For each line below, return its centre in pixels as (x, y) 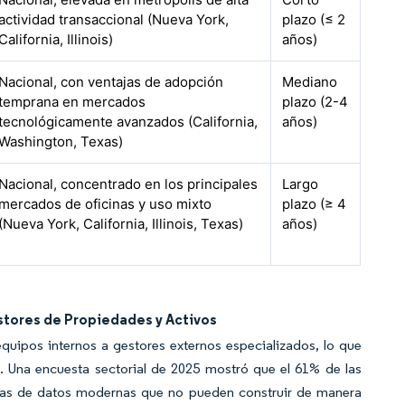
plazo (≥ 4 (315, 204)
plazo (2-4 (316, 102)
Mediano (310, 82)
